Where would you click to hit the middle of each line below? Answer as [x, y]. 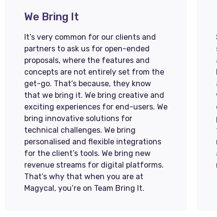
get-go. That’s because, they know [88, 84]
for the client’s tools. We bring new [87, 153]
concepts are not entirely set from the [94, 72]
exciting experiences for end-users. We [96, 107]
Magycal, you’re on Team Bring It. [84, 188]
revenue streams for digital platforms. [94, 165]
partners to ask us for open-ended [87, 49]
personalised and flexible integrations [93, 142]
